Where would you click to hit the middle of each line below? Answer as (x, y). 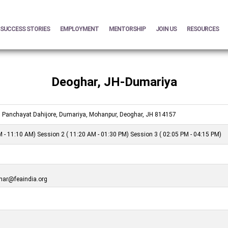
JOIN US (166, 29)
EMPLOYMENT (79, 29)
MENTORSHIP (127, 29)
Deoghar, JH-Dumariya (114, 82)
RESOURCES (203, 29)
